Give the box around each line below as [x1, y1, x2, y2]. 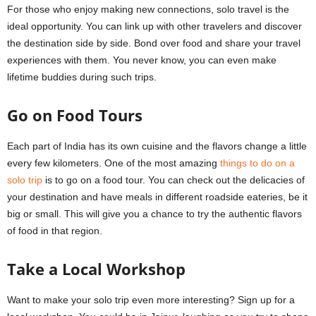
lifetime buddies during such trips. [7, 71, 159, 83]
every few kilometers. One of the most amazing [7, 157, 220, 169]
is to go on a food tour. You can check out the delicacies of [42, 174, 305, 186]
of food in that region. [7, 225, 105, 237]
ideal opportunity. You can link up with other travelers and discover [7, 20, 302, 32]
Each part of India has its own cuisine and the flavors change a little [7, 140, 307, 152]
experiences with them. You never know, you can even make [7, 54, 276, 66]
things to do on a [220, 157, 295, 169]
